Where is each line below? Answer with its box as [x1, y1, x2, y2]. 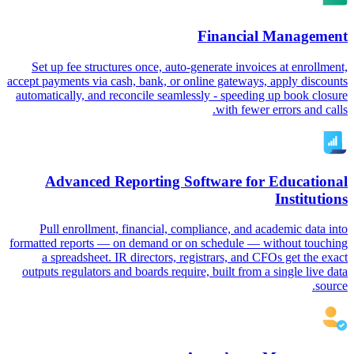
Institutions [275, 190, 348, 207]
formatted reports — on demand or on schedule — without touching [9, 236, 348, 250]
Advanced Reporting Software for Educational [45, 172, 348, 190]
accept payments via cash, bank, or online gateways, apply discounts [7, 73, 348, 88]
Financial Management [198, 28, 348, 45]
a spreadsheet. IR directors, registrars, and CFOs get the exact [42, 250, 348, 265]
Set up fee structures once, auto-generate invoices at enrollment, [32, 59, 348, 73]
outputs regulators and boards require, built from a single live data [22, 265, 348, 279]
